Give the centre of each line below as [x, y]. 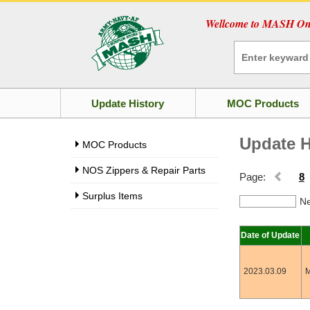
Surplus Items [112, 196]
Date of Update [271, 235]
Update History [128, 103]
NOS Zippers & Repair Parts [144, 170]
